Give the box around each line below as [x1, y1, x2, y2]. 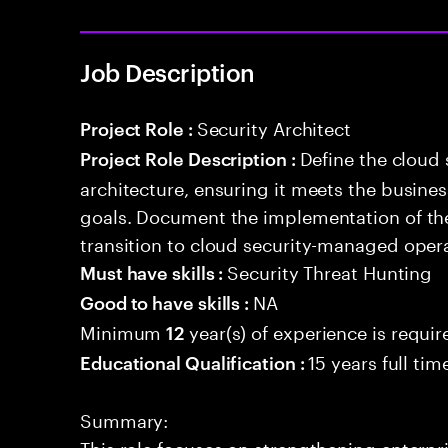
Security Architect [196, 112, 352, 140]
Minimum [80, 316, 167, 344]
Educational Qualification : [80, 349, 309, 374]
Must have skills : [80, 259, 228, 284]
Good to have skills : [80, 289, 254, 314]
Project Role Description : [80, 145, 300, 170]
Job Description [80, 56, 255, 88]
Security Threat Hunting [227, 256, 433, 284]
